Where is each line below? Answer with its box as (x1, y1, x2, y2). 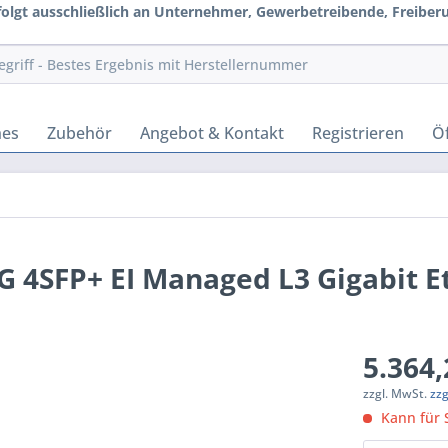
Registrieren (312, 122, 404, 144)
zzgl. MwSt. (363, 385, 431, 402)
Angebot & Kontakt (140, 122, 284, 144)
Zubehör (47, 122, 112, 144)
